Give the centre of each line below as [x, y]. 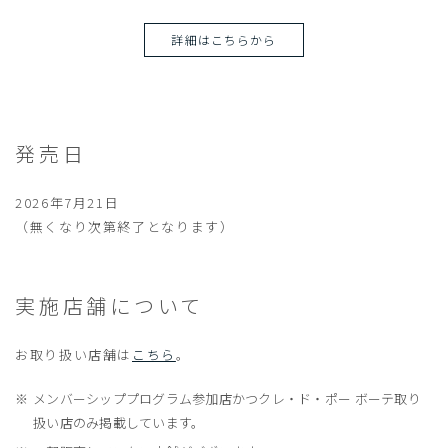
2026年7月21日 [67, 203]
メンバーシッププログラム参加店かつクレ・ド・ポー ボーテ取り [227, 399]
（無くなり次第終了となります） [125, 227]
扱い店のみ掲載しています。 [119, 423]
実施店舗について [110, 306]
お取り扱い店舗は [73, 355]
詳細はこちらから [224, 40]
